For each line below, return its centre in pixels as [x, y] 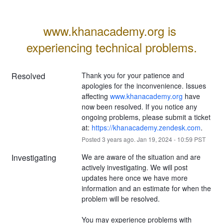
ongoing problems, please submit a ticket [146, 117]
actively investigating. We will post [134, 167]
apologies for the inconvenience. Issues [144, 85]
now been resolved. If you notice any [139, 106]
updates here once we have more [134, 177]
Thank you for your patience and [133, 75]
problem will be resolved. [120, 198]
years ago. [121, 139]
